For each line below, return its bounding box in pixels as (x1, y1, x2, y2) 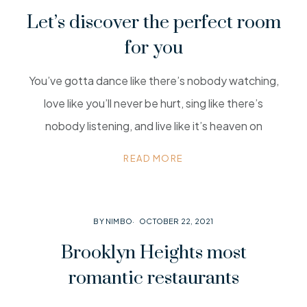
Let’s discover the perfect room (26, 11, 281, 34)
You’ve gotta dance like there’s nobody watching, (28, 73, 279, 88)
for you (124, 36, 183, 60)
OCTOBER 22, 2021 (139, 217, 214, 225)
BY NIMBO (93, 217, 133, 225)
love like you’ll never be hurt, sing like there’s (44, 96, 263, 110)
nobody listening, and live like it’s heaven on (45, 119, 262, 133)
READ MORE (123, 153, 184, 164)
